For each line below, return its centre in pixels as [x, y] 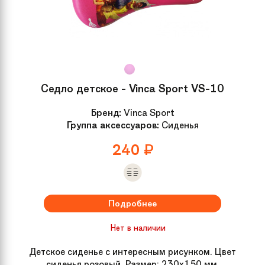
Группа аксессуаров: [113, 125]
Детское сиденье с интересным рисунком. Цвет [132, 251]
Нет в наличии [138, 227]
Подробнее [132, 203]
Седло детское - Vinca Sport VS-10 [132, 88]
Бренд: [106, 112]
